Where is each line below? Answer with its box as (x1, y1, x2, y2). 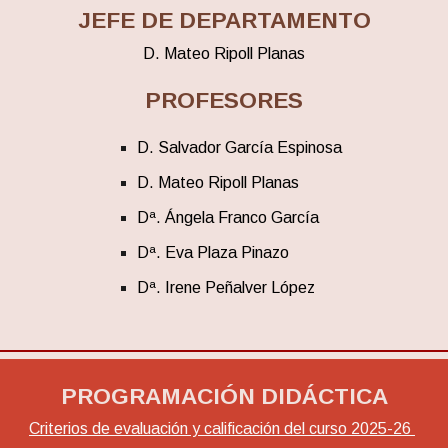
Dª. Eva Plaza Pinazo (136, 244, 289, 261)
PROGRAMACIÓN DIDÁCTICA (60, 383, 388, 409)
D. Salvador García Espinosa (136, 139, 342, 156)
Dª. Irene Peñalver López (136, 279, 315, 296)
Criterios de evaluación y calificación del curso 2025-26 (29, 420, 415, 437)
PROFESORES (145, 87, 303, 113)
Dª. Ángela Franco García (136, 209, 319, 226)
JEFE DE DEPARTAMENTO (77, 7, 371, 33)
